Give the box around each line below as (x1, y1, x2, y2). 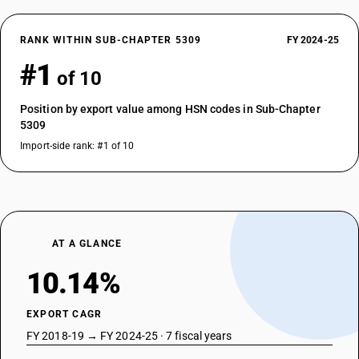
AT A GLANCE (52, 238, 123, 249)
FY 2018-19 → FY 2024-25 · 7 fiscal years (26, 329, 232, 342)
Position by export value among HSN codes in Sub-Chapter (20, 103, 321, 115)
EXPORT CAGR (26, 309, 103, 320)
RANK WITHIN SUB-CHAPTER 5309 (20, 34, 202, 46)
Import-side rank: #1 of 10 (20, 140, 135, 151)
